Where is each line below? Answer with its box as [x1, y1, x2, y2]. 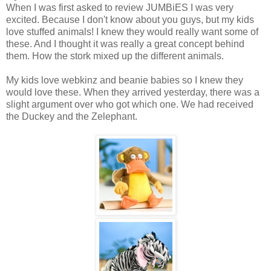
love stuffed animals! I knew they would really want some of [6, 27, 258, 38]
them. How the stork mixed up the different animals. [6, 51, 224, 62]
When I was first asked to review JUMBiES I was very [6, 2, 233, 13]
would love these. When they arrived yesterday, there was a [6, 87, 260, 98]
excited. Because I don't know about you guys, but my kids [6, 15, 254, 25]
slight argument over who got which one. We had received [6, 99, 253, 110]
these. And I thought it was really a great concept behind [6, 39, 244, 50]
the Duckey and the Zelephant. [6, 111, 137, 122]
